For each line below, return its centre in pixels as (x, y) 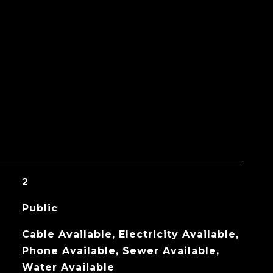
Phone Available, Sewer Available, (120, 251)
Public (40, 208)
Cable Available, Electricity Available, (130, 234)
